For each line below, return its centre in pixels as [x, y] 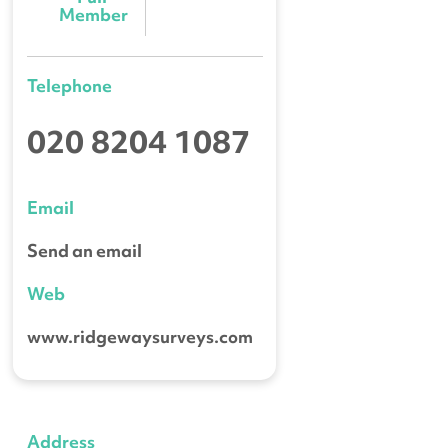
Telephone [69, 85]
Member [93, 14]
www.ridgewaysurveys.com [139, 336]
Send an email [84, 250]
